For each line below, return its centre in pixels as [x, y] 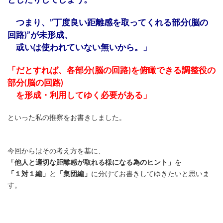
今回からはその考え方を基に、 [56, 152]
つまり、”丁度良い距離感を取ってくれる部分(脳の [108, 23]
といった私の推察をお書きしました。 [67, 118]
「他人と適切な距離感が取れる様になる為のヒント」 [91, 163]
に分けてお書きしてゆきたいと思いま [150, 174]
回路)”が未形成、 [40, 35]
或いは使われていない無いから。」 [79, 48]
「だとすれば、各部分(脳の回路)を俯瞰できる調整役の [111, 71]
